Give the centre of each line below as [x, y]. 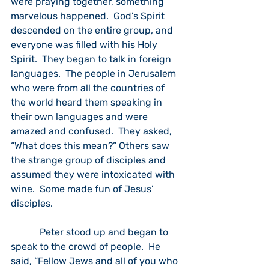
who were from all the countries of [89, 88]
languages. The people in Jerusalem [95, 74]
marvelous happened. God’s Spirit [89, 16]
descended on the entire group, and [93, 30]
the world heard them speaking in [88, 102]
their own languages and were [80, 117]
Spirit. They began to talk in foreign [92, 59]
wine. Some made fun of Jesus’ [83, 189]
